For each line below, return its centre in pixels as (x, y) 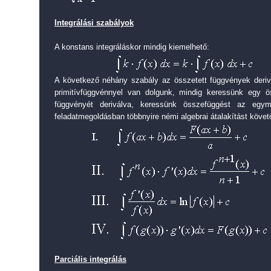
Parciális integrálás (90, 259)
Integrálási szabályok (94, 23)
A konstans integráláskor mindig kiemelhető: (132, 47)
